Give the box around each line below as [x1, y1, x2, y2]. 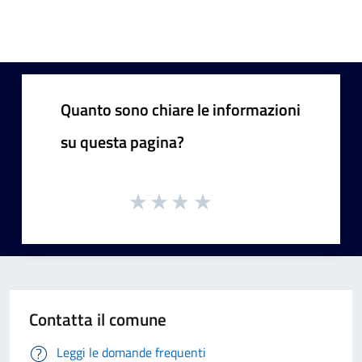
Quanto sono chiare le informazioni [61, 96, 301, 122]
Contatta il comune [29, 306, 166, 333]
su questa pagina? [61, 128, 184, 154]
